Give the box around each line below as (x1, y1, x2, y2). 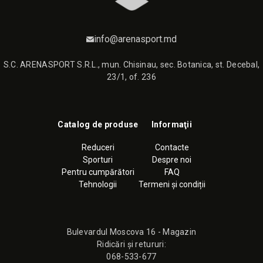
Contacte (154, 143, 189, 152)
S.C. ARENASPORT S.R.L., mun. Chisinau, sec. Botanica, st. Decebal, (3, 60, 260, 69)
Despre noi (152, 155, 192, 164)
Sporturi (83, 155, 113, 164)
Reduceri (81, 143, 114, 152)
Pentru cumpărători (61, 167, 134, 177)
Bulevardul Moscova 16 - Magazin (66, 227, 197, 237)
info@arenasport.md (94, 33, 177, 45)
